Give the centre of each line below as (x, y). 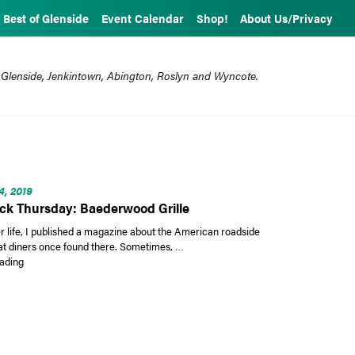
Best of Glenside (46, 18)
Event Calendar (143, 18)
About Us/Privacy (286, 18)
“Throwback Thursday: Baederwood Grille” (118, 260)
